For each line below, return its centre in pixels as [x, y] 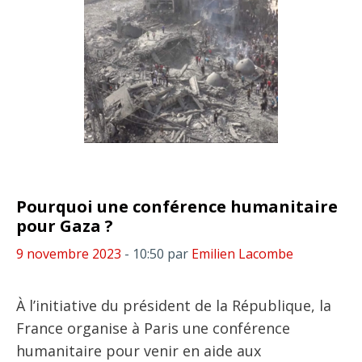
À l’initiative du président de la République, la [174, 305]
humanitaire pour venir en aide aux [139, 351]
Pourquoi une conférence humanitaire [177, 206]
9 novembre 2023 [69, 254]
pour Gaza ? [65, 226]
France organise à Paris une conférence [153, 328]
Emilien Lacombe [242, 254]
